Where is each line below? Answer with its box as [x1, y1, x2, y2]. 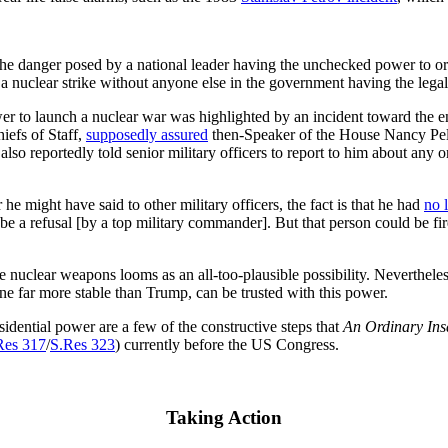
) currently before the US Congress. [115, 336, 339, 354]
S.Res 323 [50, 336, 115, 354]
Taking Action [166, 406, 282, 428]
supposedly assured [86, 126, 208, 144]
